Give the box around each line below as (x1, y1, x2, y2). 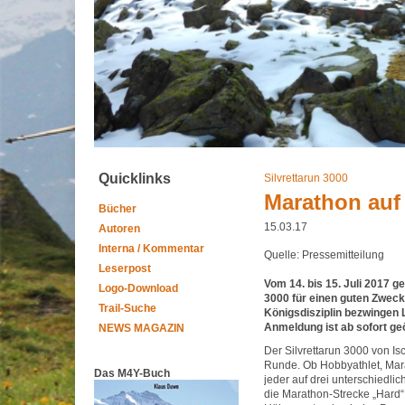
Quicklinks (99, 171, 171, 186)
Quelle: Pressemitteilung (264, 249, 384, 261)
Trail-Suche (99, 302, 156, 315)
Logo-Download (99, 282, 178, 295)
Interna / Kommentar (99, 242, 204, 255)
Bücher (99, 202, 137, 215)
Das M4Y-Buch (94, 367, 170, 380)
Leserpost (99, 262, 151, 275)
